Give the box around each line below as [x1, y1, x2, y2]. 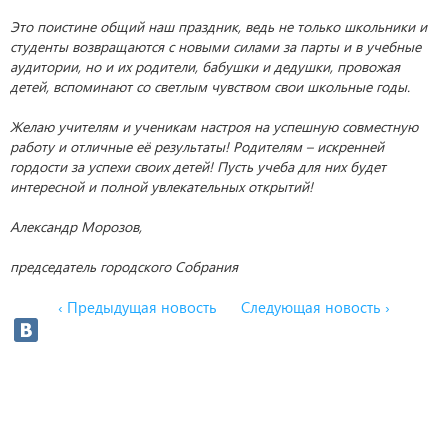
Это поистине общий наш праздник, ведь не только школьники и [10, 17, 427, 36]
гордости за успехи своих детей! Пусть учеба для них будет [10, 157, 386, 176]
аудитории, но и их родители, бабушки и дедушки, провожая [10, 57, 400, 76]
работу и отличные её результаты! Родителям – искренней [10, 137, 384, 156]
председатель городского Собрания [10, 257, 238, 276]
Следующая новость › [241, 297, 390, 317]
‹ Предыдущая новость [58, 297, 217, 317]
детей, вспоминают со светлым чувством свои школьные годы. [10, 77, 410, 96]
